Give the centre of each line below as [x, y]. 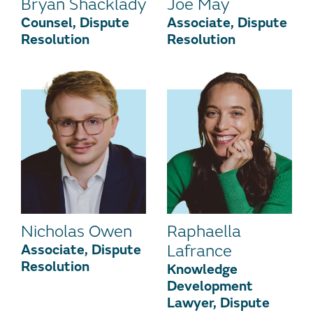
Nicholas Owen [77, 231]
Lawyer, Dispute [218, 303]
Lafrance [199, 251]
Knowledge [202, 269]
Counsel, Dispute [75, 22]
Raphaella [204, 231]
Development [210, 286]
